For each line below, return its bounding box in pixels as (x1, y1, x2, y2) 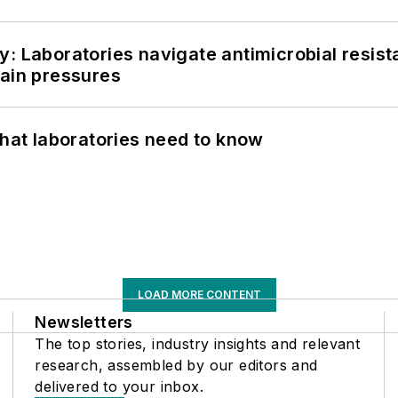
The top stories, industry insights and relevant (35, 335, 361, 354)
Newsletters (35, 313, 133, 332)
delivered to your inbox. (35, 378, 203, 396)
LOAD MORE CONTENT (137, 288, 261, 302)
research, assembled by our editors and (35, 356, 318, 375)
